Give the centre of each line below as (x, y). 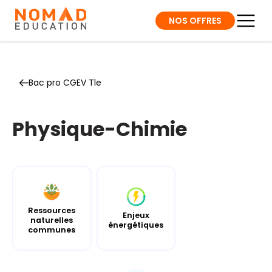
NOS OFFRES (195, 20)
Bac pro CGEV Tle (65, 83)
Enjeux (136, 215)
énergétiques (136, 225)
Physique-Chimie (100, 129)
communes (52, 229)
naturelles (52, 220)
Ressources (52, 210)
